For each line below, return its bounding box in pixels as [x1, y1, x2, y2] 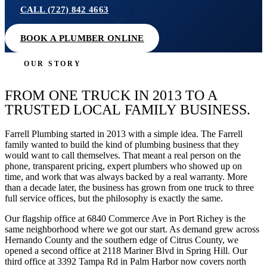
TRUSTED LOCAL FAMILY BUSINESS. [5, 101, 251, 117]
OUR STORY [24, 60, 82, 69]
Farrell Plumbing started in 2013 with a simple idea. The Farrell [5, 128, 243, 139]
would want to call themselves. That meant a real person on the [5, 150, 241, 160]
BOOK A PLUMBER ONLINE [20, 33, 144, 43]
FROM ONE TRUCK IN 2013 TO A [5, 87, 218, 103]
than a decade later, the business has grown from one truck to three [5, 182, 254, 193]
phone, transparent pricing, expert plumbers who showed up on [5, 160, 242, 171]
